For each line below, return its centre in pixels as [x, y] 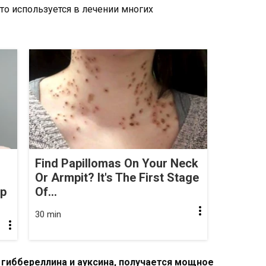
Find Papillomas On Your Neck [117, 164]
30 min [48, 215]
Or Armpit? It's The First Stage [117, 178]
